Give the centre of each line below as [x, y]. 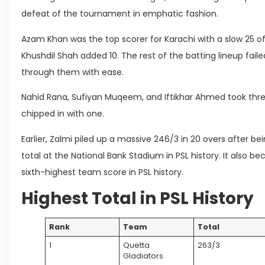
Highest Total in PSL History [138, 198]
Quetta [137, 245]
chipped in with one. [63, 114]
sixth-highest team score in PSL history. [102, 172]
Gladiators [143, 256]
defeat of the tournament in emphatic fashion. [120, 14]
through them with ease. [72, 72]
